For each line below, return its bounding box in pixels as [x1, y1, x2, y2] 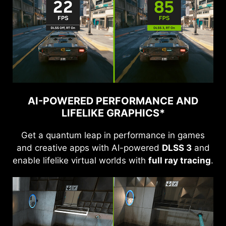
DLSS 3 [161, 142, 192, 153]
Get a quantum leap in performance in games [21, 130, 205, 140]
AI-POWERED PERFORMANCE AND [28, 94, 198, 107]
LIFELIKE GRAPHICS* [61, 106, 165, 119]
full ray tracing [148, 155, 211, 165]
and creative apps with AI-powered [16, 142, 162, 153]
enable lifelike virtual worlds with [13, 155, 148, 165]
